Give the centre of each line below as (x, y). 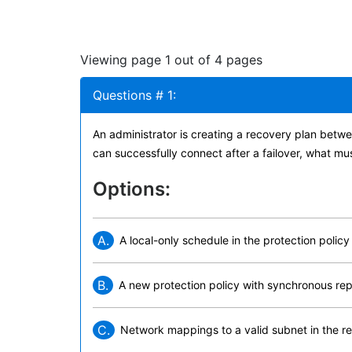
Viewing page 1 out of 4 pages (171, 60)
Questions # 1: (134, 95)
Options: (132, 189)
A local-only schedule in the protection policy (235, 240)
